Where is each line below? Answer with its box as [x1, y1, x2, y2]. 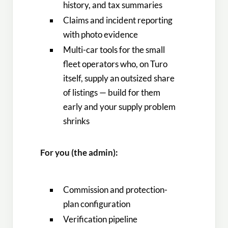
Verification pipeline [63, 213, 138, 224]
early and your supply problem [63, 101, 176, 112]
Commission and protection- [63, 184, 168, 195]
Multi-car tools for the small [63, 44, 165, 55]
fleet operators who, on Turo [63, 59, 168, 70]
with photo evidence [63, 29, 138, 40]
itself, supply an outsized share [63, 73, 175, 84]
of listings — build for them [63, 87, 161, 98]
